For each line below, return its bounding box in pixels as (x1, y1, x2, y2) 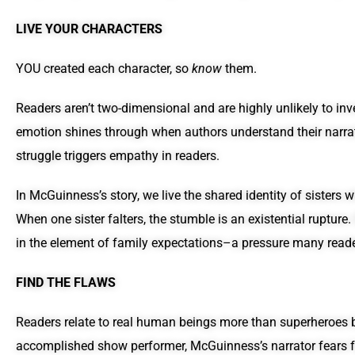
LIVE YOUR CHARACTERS (16, 21, 162, 37)
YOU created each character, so (16, 61, 192, 77)
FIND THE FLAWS (16, 275, 116, 291)
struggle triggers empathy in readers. (16, 148, 223, 164)
